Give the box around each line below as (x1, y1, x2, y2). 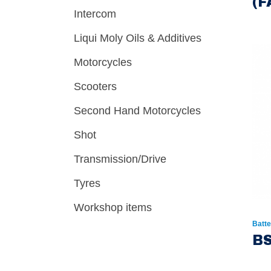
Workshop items (74, 201, 152, 214)
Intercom (74, 8, 116, 20)
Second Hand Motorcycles (74, 105, 201, 117)
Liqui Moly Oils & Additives (74, 32, 201, 44)
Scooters (74, 80, 117, 93)
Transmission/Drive (74, 153, 166, 165)
